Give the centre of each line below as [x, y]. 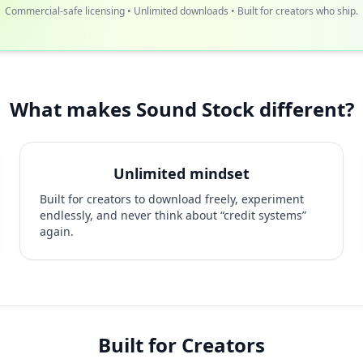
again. [57, 232]
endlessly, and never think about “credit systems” [173, 216]
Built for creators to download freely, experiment [172, 199]
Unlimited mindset [181, 174]
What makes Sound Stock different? [181, 109]
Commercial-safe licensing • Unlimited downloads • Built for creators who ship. [181, 11]
